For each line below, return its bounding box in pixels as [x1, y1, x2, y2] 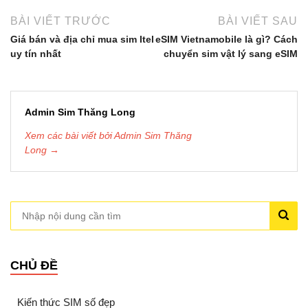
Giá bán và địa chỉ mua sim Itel [10, 33, 154, 45]
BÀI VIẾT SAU [218, 14, 298, 27]
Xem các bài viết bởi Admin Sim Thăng [25, 130, 192, 142]
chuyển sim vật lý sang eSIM [164, 47, 298, 59]
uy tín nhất [10, 47, 61, 59]
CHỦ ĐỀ [10, 258, 58, 273]
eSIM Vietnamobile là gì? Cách [155, 33, 298, 45]
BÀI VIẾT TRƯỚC [10, 14, 111, 27]
